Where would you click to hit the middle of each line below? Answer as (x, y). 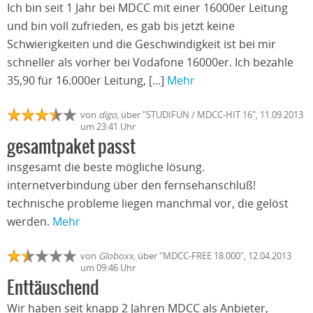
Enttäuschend (53, 289)
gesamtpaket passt (71, 147)
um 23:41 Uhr (108, 127)
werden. (30, 222)
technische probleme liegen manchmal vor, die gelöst (148, 204)
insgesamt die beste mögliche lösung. (106, 167)
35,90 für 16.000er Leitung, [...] (87, 81)
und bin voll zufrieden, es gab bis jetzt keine (121, 26)
